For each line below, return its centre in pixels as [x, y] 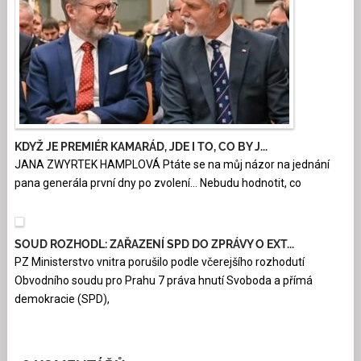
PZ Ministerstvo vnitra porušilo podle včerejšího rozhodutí [159, 262]
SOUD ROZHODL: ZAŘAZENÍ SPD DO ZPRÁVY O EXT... [154, 245]
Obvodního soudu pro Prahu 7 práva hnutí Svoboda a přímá [163, 281]
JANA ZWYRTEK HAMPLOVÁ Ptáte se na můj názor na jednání [172, 165]
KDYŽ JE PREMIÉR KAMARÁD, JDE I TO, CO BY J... [141, 147]
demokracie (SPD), [62, 299]
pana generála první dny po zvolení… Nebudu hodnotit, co [158, 183]
